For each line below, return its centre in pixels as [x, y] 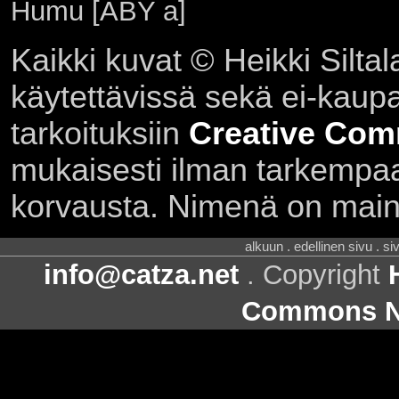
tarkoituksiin [99, 133]
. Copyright [313, 275]
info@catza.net [141, 275]
